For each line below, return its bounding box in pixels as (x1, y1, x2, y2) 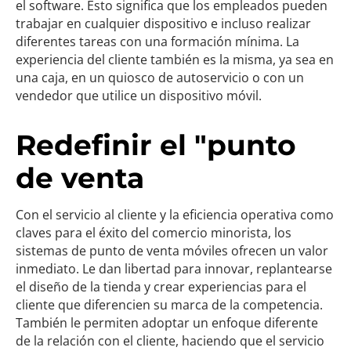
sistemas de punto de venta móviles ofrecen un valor (16, 242, 328, 259)
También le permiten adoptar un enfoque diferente (16, 314, 318, 331)
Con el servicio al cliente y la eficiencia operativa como (16, 206, 334, 223)
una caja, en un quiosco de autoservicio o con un (16, 69, 304, 86)
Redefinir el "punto (16, 128, 296, 162)
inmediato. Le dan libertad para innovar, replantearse (16, 260, 332, 277)
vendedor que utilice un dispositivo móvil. (16, 87, 262, 104)
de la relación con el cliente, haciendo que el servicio (16, 332, 324, 349)
